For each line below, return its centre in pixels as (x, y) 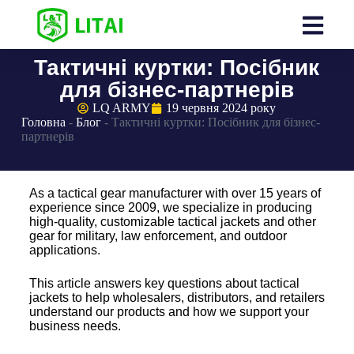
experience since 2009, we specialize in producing (170, 208)
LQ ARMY (122, 108)
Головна (43, 122)
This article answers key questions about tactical (164, 284)
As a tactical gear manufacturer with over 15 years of (175, 194)
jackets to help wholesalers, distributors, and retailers (177, 298)
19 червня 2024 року (221, 108)
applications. (64, 250)
